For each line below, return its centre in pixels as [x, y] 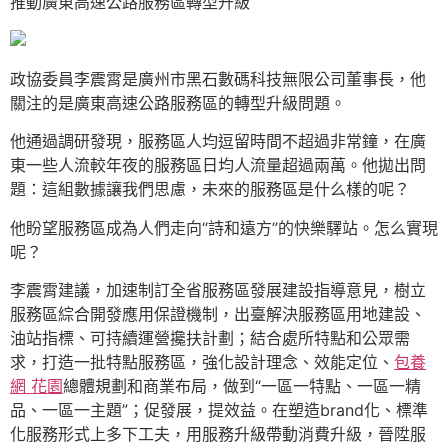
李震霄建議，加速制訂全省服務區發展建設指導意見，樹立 [218, 289]
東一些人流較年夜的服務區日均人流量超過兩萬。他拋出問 [218, 165]
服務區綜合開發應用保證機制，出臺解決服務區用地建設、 [218, 313]
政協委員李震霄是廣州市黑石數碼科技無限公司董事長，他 [218, 78]
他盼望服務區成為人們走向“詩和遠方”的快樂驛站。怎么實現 [224, 227]
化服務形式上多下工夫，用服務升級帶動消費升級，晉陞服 [218, 433]
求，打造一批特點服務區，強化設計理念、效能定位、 [202, 361]
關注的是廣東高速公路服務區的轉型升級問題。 [178, 102]
